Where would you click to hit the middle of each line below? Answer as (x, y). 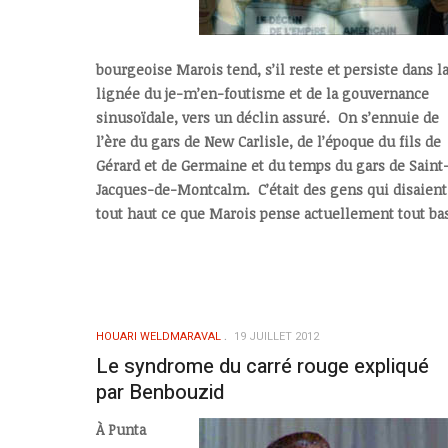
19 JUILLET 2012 (276, 337)
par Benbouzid (160, 393)
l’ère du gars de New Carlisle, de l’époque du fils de (268, 142)
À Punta (121, 429)
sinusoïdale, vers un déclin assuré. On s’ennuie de (267, 118)
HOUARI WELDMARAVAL (158, 337)
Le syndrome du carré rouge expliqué (262, 367)
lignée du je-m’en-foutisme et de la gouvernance (262, 94)
